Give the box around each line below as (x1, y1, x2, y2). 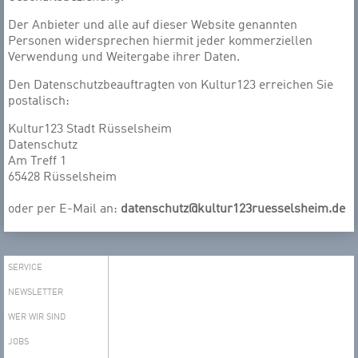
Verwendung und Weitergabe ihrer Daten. (8, 51, 240, 64)
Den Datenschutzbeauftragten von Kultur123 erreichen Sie (8, 79, 333, 92)
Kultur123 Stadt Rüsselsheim (8, 123, 172, 136)
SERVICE (8, 264, 42, 272)
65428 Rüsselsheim (8, 171, 117, 184)
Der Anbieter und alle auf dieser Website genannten (8, 19, 297, 32)
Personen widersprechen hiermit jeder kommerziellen (8, 35, 312, 48)
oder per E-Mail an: (8, 203, 121, 216)
